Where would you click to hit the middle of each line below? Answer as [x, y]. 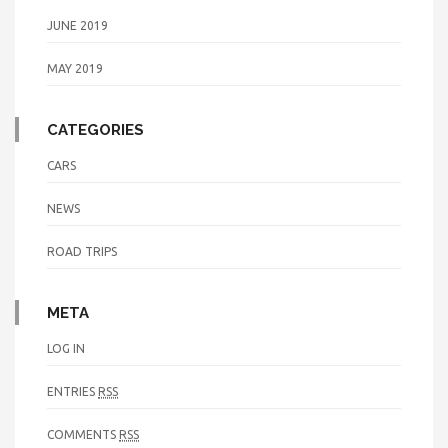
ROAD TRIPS [82, 251]
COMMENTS [83, 434]
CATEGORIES [95, 129]
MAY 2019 [75, 68]
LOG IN [66, 348]
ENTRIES [72, 391]
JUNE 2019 [77, 25]
